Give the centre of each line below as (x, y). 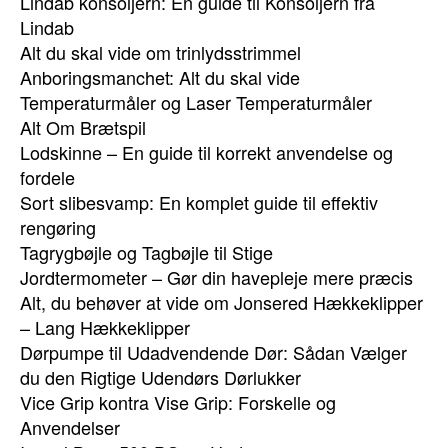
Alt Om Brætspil (83, 127)
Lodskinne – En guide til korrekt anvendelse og (206, 152)
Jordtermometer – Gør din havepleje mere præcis (216, 277)
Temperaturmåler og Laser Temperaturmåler (196, 102)
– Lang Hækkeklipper (105, 327)
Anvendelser (70, 427)
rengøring (58, 227)
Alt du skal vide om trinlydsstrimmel (160, 52)
